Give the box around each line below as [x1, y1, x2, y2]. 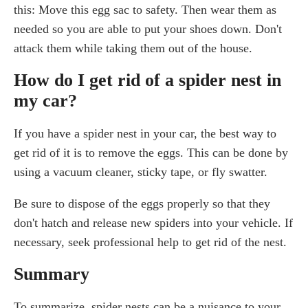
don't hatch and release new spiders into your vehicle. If [14, 216, 293, 230]
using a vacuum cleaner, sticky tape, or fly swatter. [14, 165, 267, 179]
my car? [14, 91, 77, 111]
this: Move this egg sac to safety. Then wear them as [14, 3, 276, 17]
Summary [14, 264, 89, 285]
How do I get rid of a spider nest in [14, 70, 281, 91]
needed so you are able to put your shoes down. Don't [14, 22, 282, 36]
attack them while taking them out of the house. [14, 41, 252, 56]
